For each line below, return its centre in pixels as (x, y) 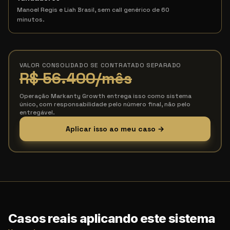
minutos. (31, 20)
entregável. (37, 112)
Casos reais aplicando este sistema (112, 218)
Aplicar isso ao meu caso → (115, 129)
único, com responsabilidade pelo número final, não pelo (105, 104)
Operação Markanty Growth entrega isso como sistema (106, 96)
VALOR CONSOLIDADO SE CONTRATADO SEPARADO (100, 65)
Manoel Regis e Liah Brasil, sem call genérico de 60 (93, 10)
